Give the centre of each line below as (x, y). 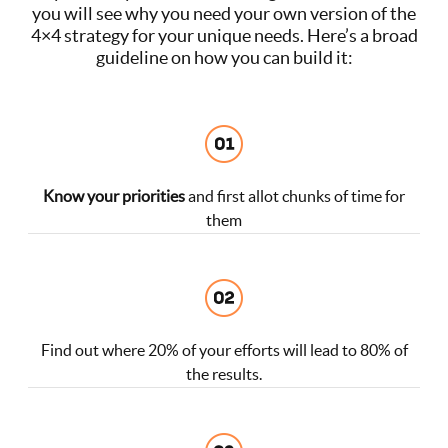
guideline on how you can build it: (224, 57)
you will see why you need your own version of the (224, 13)
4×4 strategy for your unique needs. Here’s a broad (224, 35)
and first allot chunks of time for (295, 195)
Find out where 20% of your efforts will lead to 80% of (224, 349)
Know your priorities (114, 195)
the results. (224, 373)
